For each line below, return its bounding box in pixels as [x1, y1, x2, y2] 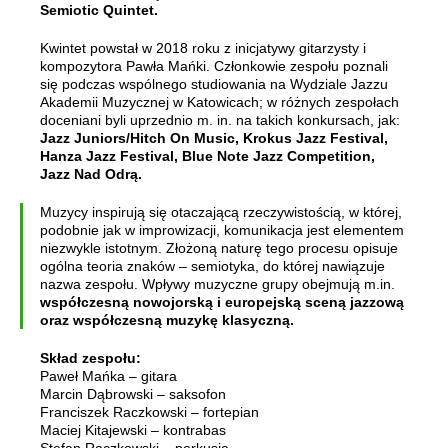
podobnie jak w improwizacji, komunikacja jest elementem [40, 222, 404, 238]
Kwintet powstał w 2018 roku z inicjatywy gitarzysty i [40, 40, 366, 56]
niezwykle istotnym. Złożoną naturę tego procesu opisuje [40, 240, 398, 256]
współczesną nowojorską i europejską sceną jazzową [40, 294, 404, 310]
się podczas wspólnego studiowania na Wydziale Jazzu [40, 76, 388, 92]
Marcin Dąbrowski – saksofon [40, 386, 226, 402]
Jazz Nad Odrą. [40, 166, 142, 182]
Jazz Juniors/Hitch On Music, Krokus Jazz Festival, [40, 130, 388, 146]
